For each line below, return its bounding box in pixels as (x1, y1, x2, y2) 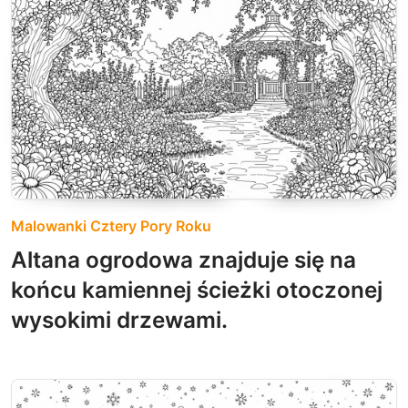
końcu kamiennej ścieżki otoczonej (11, 275, 382, 303)
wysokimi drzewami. (11, 305, 228, 333)
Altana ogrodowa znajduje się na (11, 245, 356, 273)
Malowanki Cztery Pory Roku (11, 216, 211, 235)
